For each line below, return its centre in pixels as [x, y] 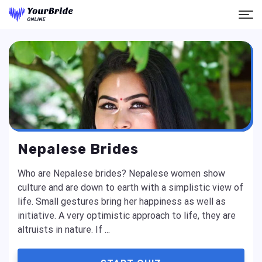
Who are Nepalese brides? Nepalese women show [121, 173]
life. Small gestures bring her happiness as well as [122, 201]
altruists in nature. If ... [64, 230]
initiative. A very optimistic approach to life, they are [127, 216]
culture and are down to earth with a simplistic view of [130, 187]
